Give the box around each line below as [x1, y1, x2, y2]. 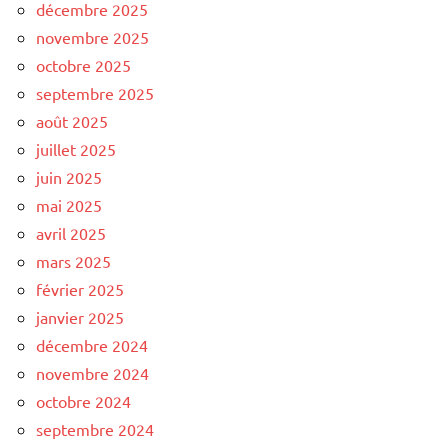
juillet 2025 [36, 138, 116, 159]
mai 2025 [36, 194, 102, 215]
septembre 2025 [36, 82, 154, 103]
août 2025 [36, 110, 108, 131]
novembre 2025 [36, 26, 149, 47]
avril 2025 [36, 222, 106, 243]
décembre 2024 [36, 334, 148, 355]
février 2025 [36, 278, 124, 299]
